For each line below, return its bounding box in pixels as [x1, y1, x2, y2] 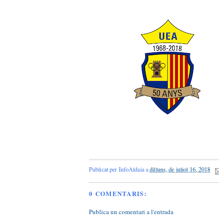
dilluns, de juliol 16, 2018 [150, 165, 211, 174]
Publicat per [89, 165, 119, 174]
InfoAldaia [118, 165, 144, 174]
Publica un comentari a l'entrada [89, 207, 174, 217]
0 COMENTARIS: [89, 188, 147, 198]
